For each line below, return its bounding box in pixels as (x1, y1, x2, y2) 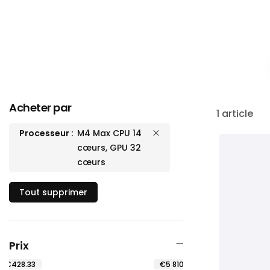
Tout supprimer (19, 186, 87, 198)
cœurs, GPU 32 (77, 141, 141, 154)
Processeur (19, 127, 69, 139)
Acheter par (9, 99, 72, 115)
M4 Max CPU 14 (77, 127, 142, 139)
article (219, 107, 253, 121)
